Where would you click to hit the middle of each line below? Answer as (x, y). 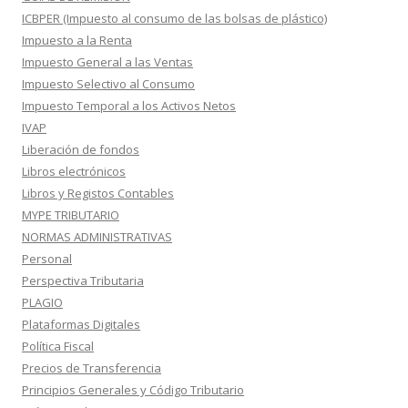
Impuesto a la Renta (77, 40)
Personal (47, 259)
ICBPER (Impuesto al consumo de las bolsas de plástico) (174, 18)
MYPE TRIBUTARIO (71, 215)
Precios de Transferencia (92, 368)
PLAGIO (42, 302)
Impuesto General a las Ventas (107, 62)
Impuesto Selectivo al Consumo (108, 84)
